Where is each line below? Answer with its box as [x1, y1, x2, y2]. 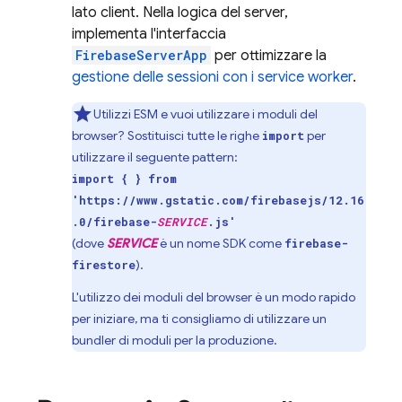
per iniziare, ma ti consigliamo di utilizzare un [72, 310, 327, 327]
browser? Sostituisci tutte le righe [72, 127, 262, 144]
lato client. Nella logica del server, [72, 4, 288, 22]
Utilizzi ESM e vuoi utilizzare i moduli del [93, 106, 318, 122]
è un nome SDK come [157, 235, 284, 251]
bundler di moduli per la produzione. [72, 332, 277, 348]
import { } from [72, 171, 177, 186]
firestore [72, 258, 135, 272]
